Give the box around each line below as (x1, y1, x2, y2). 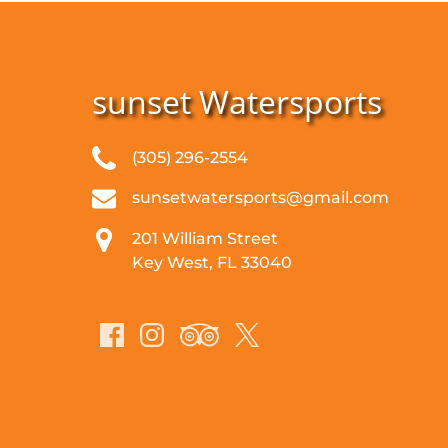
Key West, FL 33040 (132, 253, 292, 273)
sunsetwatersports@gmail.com (132, 188, 389, 208)
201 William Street (132, 229, 278, 249)
